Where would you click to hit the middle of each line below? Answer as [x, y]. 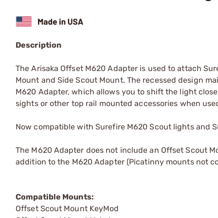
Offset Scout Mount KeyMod [67, 208]
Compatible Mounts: [55, 197]
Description [39, 45]
